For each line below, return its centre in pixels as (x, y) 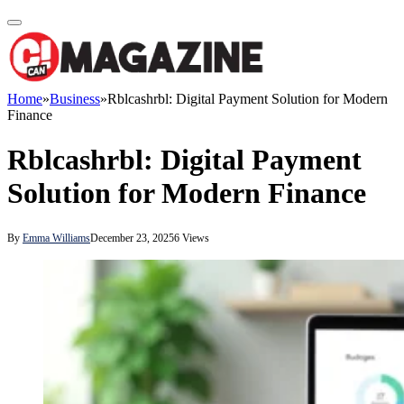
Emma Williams (56, 239)
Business (75, 99)
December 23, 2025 (132, 239)
